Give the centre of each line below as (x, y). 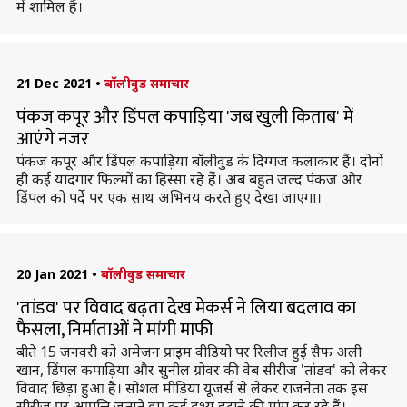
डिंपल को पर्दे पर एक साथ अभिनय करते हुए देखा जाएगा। (169, 197)
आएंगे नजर (52, 139)
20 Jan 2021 (52, 274)
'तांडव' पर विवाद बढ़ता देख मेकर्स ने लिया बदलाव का (186, 308)
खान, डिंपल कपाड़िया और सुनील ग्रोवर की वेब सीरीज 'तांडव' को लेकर (201, 370)
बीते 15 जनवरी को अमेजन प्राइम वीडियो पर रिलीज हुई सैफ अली (189, 352)
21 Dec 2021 (54, 83)
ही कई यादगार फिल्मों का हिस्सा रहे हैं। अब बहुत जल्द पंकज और (189, 179)
